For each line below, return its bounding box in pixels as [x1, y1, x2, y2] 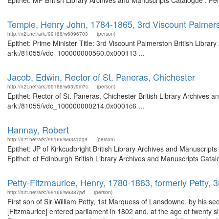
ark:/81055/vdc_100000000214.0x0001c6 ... [7, 101, 144, 110]
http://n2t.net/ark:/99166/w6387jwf [7, 189, 85, 196]
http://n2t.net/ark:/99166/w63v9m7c [7, 83, 88, 90]
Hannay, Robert [7, 123, 69, 136]
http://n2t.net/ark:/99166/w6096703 [7, 30, 88, 37]
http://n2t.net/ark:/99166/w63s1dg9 [7, 136, 88, 143]
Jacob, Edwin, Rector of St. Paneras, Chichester [7, 70, 195, 83]
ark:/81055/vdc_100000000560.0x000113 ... [7, 48, 145, 58]
